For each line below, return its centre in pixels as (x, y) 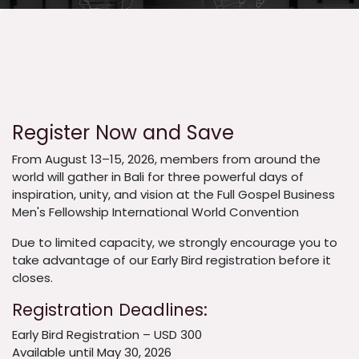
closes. (32, 278)
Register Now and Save (123, 133)
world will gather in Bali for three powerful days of (158, 177)
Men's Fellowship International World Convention (155, 212)
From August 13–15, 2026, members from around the (166, 159)
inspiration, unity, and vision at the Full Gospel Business (173, 195)
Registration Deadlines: (110, 310)
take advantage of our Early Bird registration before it (171, 260)
